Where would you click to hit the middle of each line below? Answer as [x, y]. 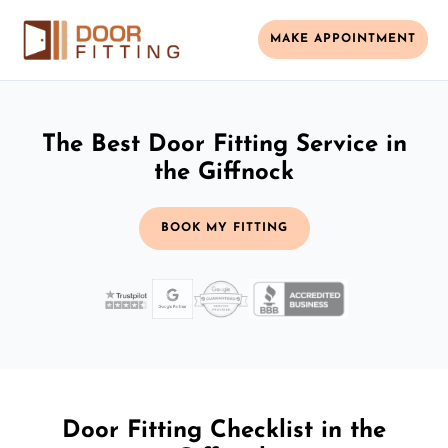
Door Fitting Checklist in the [224, 430]
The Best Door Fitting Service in [224, 144]
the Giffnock [224, 172]
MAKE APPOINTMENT [343, 39]
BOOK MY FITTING [224, 227]
